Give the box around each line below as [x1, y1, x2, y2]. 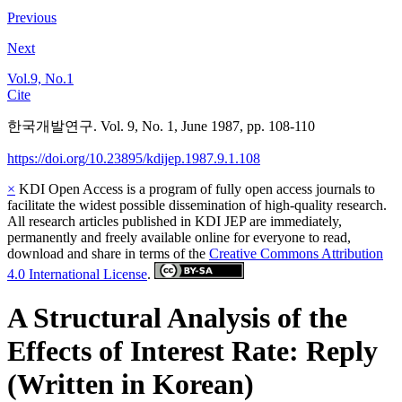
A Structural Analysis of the [7, 301, 347, 335]
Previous [7, 10, 57, 26]
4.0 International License [7, 267, 147, 283]
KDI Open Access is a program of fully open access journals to [15, 181, 375, 197]
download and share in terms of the [7, 246, 209, 262]
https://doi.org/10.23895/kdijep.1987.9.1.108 [7, 151, 260, 167]
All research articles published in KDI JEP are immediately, [7, 214, 342, 230]
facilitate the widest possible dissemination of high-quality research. [7, 197, 387, 214]
